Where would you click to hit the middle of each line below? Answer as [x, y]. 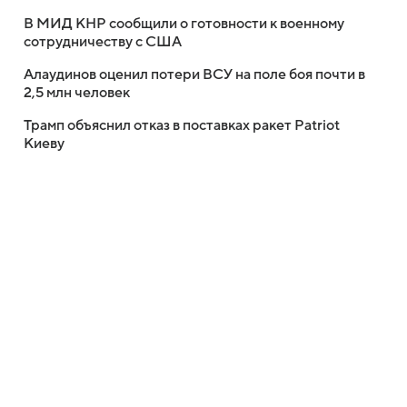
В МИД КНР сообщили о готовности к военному [184, 24]
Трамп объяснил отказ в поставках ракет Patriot [182, 125]
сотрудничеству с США [103, 42]
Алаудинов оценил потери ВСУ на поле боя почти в [194, 74]
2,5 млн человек [77, 93]
